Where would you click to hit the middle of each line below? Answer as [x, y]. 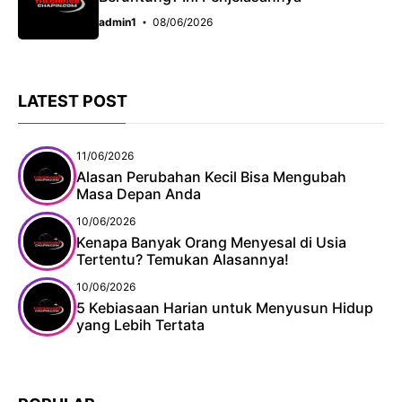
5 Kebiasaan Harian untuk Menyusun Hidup [225, 308]
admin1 [118, 22]
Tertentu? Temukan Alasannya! [183, 260]
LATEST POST [73, 101]
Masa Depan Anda [139, 194]
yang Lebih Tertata [140, 325]
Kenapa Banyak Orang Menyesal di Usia [211, 243]
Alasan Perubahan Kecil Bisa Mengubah [211, 177]
